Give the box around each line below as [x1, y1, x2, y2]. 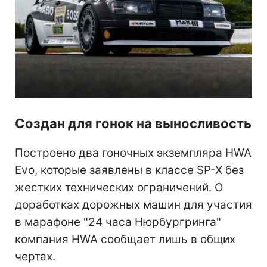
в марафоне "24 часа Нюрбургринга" [15, 215, 221, 229]
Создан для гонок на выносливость [15, 116, 252, 132]
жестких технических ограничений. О [15, 181, 223, 195]
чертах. [15, 250, 55, 264]
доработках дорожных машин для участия [15, 198, 252, 212]
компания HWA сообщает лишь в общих [15, 232, 235, 247]
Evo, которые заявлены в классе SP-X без [15, 163, 244, 178]
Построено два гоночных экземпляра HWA [15, 146, 252, 160]
